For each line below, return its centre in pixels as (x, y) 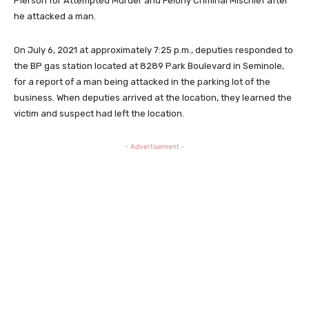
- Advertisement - (154, 146)
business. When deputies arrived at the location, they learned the (153, 97)
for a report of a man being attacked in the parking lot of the (142, 81)
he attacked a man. (55, 16)
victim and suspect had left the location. (99, 113)
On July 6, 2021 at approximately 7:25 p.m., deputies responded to (153, 50)
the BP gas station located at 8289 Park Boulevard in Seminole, (149, 66)
